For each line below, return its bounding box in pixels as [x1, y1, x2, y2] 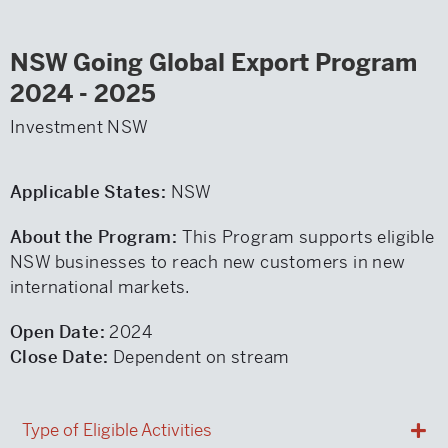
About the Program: [10, 226, 182, 248]
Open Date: [10, 321, 105, 343]
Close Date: [10, 346, 109, 368]
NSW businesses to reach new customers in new [10, 251, 406, 273]
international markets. [10, 276, 191, 298]
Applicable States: [10, 181, 167, 203]
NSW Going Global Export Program [10, 48, 417, 78]
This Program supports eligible [181, 226, 435, 248]
